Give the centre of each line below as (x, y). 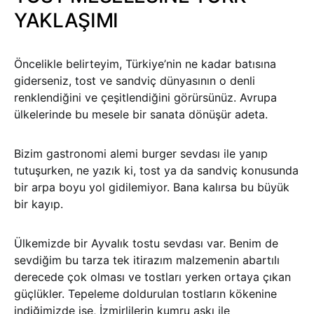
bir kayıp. (39, 204)
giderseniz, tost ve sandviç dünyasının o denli (135, 81)
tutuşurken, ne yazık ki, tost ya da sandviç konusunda (156, 171)
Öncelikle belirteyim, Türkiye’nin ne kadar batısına (145, 64)
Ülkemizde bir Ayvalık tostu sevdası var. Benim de (146, 244)
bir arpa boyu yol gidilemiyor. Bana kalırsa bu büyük (152, 187)
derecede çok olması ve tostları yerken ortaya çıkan (152, 277)
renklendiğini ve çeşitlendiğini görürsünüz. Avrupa (145, 98)
